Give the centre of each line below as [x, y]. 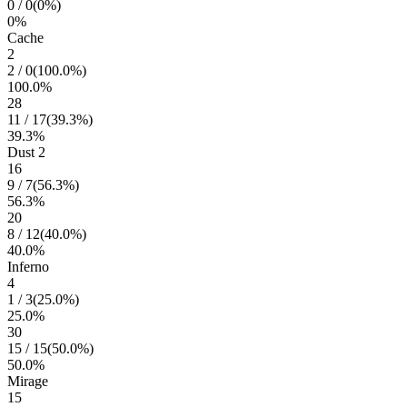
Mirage [28, 381]
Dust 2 [26, 152]
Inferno [28, 267]
